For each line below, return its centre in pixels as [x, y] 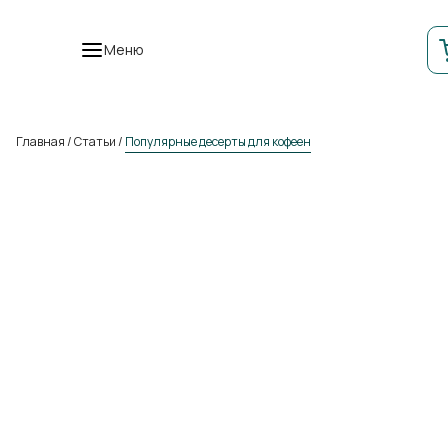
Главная [40, 141]
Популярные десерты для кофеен [218, 141]
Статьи [95, 141]
